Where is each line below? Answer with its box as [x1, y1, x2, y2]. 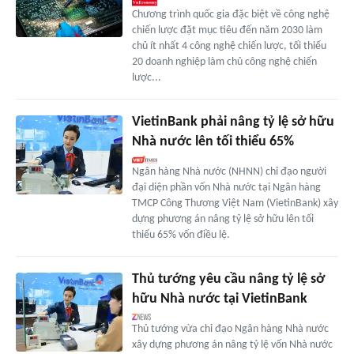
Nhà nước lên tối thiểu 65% [131, 134, 294, 149]
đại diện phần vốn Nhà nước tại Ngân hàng [131, 181, 321, 194]
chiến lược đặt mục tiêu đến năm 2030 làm [131, 24, 322, 36]
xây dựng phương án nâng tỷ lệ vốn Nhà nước [131, 338, 333, 351]
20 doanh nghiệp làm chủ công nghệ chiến [131, 55, 317, 68]
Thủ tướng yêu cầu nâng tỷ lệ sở [131, 271, 325, 287]
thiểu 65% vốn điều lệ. [131, 228, 230, 241]
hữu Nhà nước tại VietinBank [131, 291, 307, 307]
